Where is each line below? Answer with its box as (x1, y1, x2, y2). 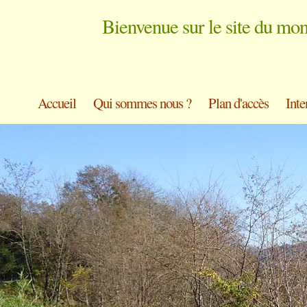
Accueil (38, 93, 76, 113)
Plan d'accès (208, 93, 269, 113)
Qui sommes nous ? (93, 93, 191, 113)
